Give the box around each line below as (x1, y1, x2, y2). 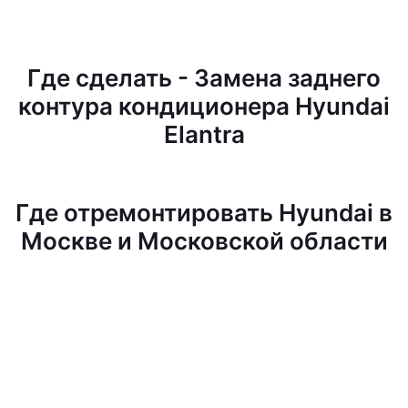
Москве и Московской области (20, 227, 388, 255)
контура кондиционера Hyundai (18, 92, 390, 120)
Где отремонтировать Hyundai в (15, 199, 393, 227)
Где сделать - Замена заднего (27, 64, 381, 92)
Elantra (163, 120, 245, 148)
